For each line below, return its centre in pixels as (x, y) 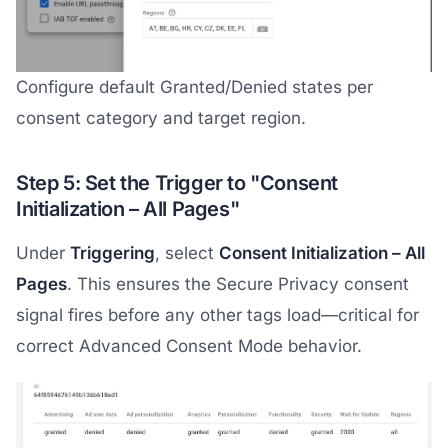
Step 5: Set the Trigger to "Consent (177, 182)
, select (187, 252)
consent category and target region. (161, 117)
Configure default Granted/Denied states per (194, 86)
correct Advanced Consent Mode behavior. (189, 345)
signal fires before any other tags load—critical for (217, 314)
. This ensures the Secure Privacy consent (238, 283)
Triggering (112, 252)
